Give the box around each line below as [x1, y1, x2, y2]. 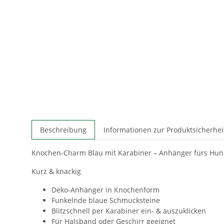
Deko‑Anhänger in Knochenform [51, 184, 159, 194]
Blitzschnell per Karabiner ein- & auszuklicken [51, 205, 206, 215]
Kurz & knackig [31, 166, 81, 176]
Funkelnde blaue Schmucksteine [51, 195, 160, 205]
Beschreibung [40, 124, 86, 134]
